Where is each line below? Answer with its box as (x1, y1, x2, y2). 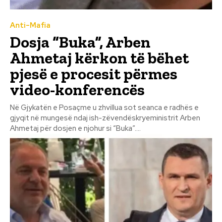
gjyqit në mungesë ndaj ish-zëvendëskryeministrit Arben (10, 112, 200, 123)
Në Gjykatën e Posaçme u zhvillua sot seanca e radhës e (10, 102, 199, 112)
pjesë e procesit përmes (10, 64, 177, 83)
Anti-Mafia (10, 20, 51, 30)
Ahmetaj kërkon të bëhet (10, 48, 189, 67)
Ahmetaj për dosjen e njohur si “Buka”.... (10, 123, 141, 133)
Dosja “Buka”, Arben (10, 32, 151, 52)
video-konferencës (10, 80, 145, 99)
